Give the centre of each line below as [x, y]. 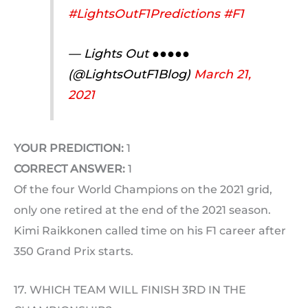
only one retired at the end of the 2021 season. [142, 210]
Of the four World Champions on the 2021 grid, [143, 189]
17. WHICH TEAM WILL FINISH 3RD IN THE [130, 289]
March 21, [222, 74]
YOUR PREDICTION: [69, 148]
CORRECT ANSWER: [69, 168]
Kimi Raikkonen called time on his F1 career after [150, 230]
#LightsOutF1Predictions [144, 14]
